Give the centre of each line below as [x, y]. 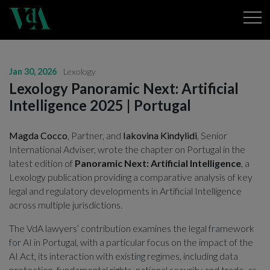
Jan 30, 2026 [33, 71]
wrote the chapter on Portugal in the [171, 149]
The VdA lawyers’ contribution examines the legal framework [132, 228]
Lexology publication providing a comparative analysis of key [131, 177]
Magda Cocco [38, 135]
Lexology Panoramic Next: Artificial [124, 88]
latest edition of [42, 163]
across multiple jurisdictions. [66, 204]
